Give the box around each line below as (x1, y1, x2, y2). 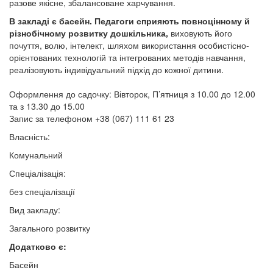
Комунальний (9, 149, 63, 161)
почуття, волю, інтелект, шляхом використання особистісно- (9, 39, 249, 51)
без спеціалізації (9, 185, 75, 197)
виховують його (168, 27, 232, 39)
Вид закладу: (9, 204, 60, 216)
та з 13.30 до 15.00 (9, 100, 85, 112)
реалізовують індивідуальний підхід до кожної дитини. (9, 63, 224, 76)
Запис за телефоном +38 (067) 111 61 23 (9, 112, 174, 124)
